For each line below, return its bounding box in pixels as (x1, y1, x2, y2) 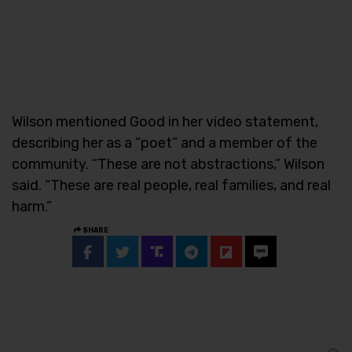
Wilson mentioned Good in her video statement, (12, 112, 318, 130)
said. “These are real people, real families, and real (12, 176, 331, 194)
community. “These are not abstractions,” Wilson (12, 155, 324, 173)
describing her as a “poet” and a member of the (12, 134, 317, 152)
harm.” (12, 197, 52, 215)
